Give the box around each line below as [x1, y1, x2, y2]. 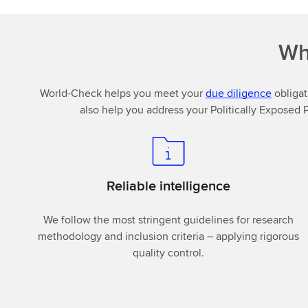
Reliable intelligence [107, 175, 231, 195]
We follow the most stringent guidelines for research [43, 211, 294, 228]
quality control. [133, 244, 205, 261]
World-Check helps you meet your [40, 85, 206, 101]
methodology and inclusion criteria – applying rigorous [38, 228, 300, 244]
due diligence [206, 85, 272, 101]
